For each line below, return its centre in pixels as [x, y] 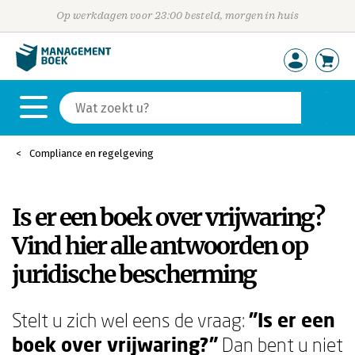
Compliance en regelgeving [92, 153]
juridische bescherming [134, 274]
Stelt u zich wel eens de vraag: [130, 320]
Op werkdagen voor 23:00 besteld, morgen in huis [177, 15]
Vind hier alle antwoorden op [160, 246]
